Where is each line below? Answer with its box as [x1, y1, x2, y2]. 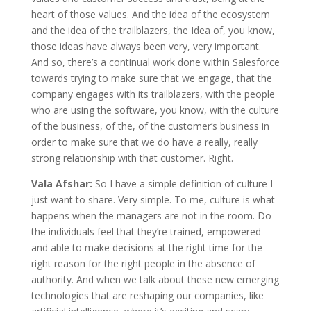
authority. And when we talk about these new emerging [31, 272, 279, 286]
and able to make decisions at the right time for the [31, 240, 262, 254]
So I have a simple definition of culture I [94, 176, 273, 190]
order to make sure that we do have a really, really [31, 135, 258, 149]
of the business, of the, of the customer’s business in [31, 119, 269, 133]
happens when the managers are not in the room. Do [31, 208, 271, 222]
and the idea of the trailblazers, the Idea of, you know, [31, 23, 275, 37]
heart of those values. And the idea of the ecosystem [31, 7, 270, 21]
